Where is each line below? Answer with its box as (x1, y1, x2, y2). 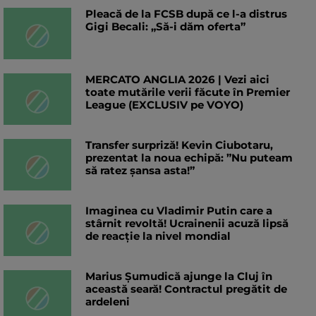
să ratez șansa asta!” (85, 164, 195, 178)
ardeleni (85, 295, 130, 309)
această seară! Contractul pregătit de (85, 282, 287, 296)
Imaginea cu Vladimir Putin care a (85, 204, 272, 218)
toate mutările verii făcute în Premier (85, 85, 290, 99)
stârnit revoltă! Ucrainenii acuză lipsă (85, 217, 288, 231)
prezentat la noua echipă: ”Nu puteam (85, 151, 293, 165)
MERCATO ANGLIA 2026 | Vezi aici (85, 73, 269, 87)
